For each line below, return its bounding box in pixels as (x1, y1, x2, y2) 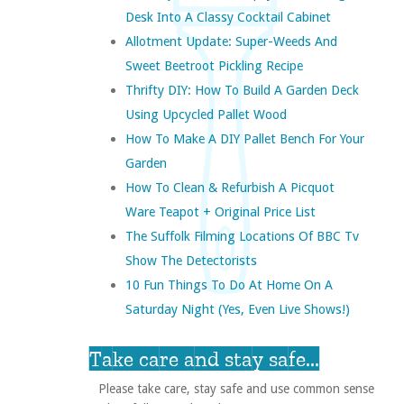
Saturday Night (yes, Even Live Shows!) (124, 301, 350, 317)
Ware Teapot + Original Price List (124, 204, 316, 220)
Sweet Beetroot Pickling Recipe (124, 58, 303, 74)
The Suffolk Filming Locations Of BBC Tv (124, 228, 359, 244)
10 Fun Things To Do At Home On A (124, 277, 333, 293)
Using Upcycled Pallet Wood (124, 106, 287, 123)
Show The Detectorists (124, 252, 257, 269)
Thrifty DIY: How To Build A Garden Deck (124, 82, 359, 98)
